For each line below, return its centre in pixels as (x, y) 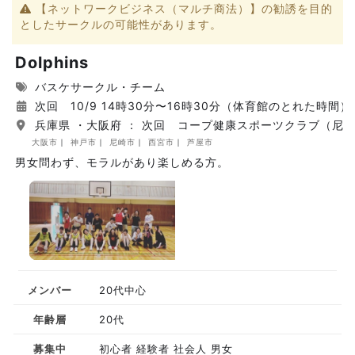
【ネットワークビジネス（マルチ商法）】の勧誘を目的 (182, 8)
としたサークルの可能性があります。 (121, 24)
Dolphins (52, 63)
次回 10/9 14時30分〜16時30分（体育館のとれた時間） (191, 106)
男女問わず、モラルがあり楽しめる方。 (122, 162)
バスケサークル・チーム (98, 87)
